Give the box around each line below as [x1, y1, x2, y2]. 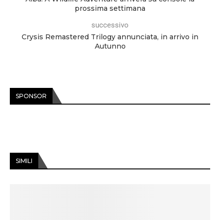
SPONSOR [16, 92, 47, 100]
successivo [91, 21, 129, 30]
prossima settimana [75, 4, 145, 13]
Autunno [94, 42, 126, 51]
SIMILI [16, 157, 32, 165]
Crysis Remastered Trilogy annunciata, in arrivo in [22, 32, 198, 42]
